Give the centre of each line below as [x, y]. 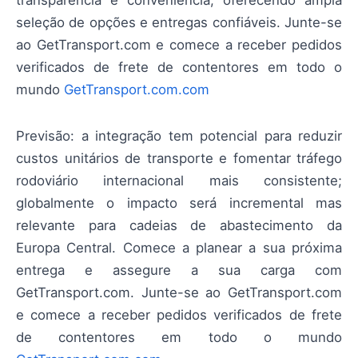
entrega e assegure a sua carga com [179, 270]
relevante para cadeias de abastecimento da [179, 225]
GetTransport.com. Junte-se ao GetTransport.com [179, 292]
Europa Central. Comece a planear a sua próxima [179, 247]
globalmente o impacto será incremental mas [179, 203]
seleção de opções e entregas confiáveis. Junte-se [179, 22]
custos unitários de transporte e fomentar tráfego [179, 158]
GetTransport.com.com [137, 89]
